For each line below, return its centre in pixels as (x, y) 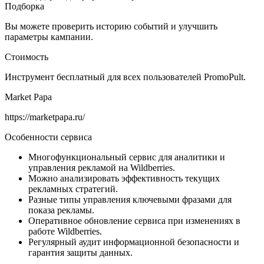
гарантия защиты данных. (80, 252)
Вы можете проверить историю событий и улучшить (111, 26)
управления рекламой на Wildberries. (103, 167)
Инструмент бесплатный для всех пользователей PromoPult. (125, 77)
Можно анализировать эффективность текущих (124, 178)
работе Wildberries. (66, 231)
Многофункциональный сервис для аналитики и (127, 157)
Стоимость (27, 57)
